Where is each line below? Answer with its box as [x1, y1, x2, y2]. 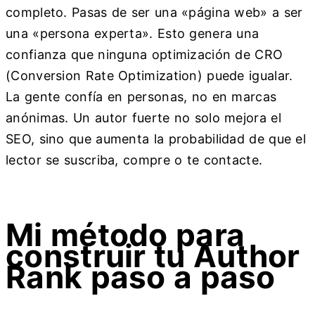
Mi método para [6, 216, 245, 255]
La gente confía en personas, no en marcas [6, 89, 277, 104]
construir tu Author [6, 237, 300, 276]
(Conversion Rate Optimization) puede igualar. [6, 67, 293, 83]
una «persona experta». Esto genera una [6, 25, 259, 41]
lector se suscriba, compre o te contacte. [6, 152, 263, 167]
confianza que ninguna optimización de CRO [6, 46, 283, 62]
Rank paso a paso [6, 258, 276, 297]
